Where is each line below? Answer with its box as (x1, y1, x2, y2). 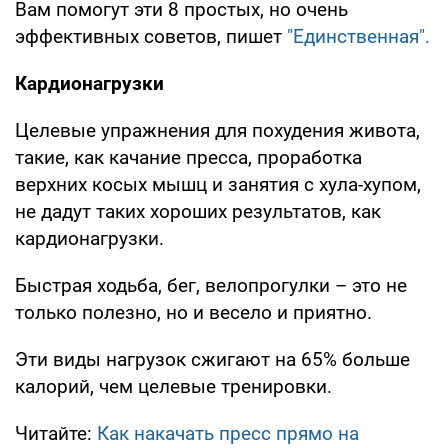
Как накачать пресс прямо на (97, 421, 359, 445)
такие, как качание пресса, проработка (15, 145, 362, 169)
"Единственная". (287, 24, 430, 48)
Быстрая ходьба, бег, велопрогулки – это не (15, 273, 407, 297)
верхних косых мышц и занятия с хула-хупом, (15, 172, 421, 196)
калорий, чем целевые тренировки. (15, 374, 332, 398)
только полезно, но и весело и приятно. (15, 300, 372, 324)
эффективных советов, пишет (15, 24, 287, 48)
